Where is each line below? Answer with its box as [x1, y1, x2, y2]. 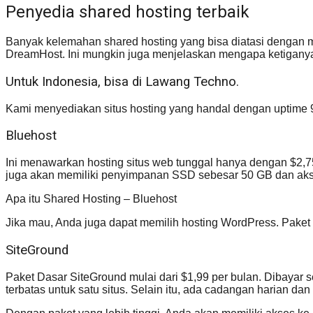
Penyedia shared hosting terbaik [6, 2, 249, 22]
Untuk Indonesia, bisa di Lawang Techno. [6, 73, 239, 89]
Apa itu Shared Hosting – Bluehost [6, 193, 177, 205]
